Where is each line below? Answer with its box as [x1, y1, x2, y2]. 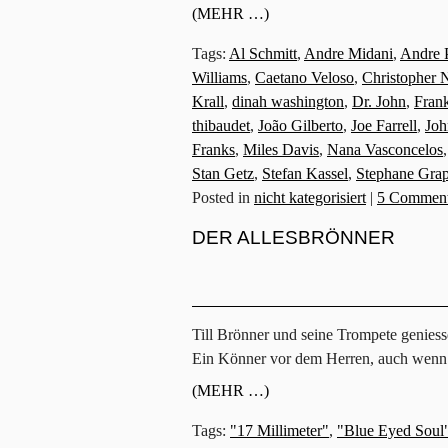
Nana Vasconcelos [327, 141, 443, 159]
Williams [192, 69, 247, 87]
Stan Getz [192, 165, 254, 183]
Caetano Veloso [255, 69, 354, 87]
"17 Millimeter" [230, 421, 329, 439]
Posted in [192, 189, 254, 207]
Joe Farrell [351, 117, 417, 135]
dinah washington [232, 93, 344, 111]
